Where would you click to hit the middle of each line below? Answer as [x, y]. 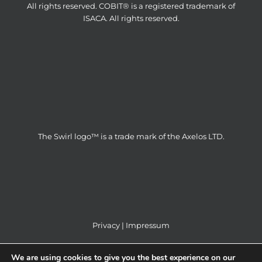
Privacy [106, 225]
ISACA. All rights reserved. [131, 18]
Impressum [148, 225]
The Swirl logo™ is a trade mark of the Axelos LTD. [131, 136]
